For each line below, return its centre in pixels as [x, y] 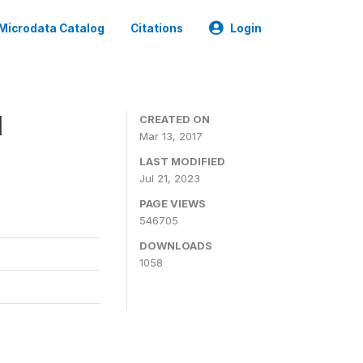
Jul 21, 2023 [170, 178]
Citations [157, 28]
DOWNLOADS [176, 246]
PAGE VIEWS [173, 203]
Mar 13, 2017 [171, 136]
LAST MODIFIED [182, 161]
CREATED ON [175, 119]
